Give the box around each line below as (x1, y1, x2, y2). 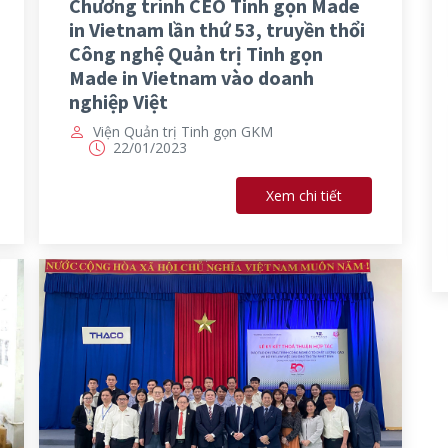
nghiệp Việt (69, 88, 168, 114)
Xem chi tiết (265, 186, 342, 206)
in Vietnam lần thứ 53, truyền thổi (69, 16, 365, 42)
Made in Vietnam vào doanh (69, 64, 314, 90)
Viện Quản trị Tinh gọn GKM (93, 121, 273, 141)
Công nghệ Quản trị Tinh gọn (69, 40, 323, 66)
